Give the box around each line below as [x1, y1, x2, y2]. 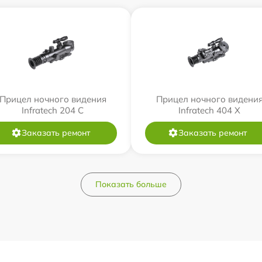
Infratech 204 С [22, 104, 84, 116]
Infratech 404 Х [178, 104, 240, 116]
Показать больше [95, 178, 167, 189]
